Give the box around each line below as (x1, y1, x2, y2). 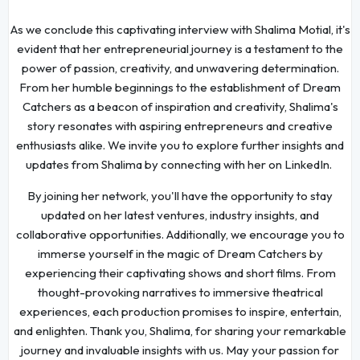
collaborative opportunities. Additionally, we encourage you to (15, 227, 345, 243)
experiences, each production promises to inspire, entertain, (18, 304, 342, 320)
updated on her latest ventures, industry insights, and (41, 207, 319, 223)
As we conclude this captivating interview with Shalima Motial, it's (10, 22, 350, 38)
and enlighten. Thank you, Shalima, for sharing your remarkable (14, 323, 346, 339)
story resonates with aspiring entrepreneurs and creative (27, 118, 333, 134)
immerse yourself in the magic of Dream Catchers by (37, 246, 323, 262)
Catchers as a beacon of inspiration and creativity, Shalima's (22, 99, 338, 115)
